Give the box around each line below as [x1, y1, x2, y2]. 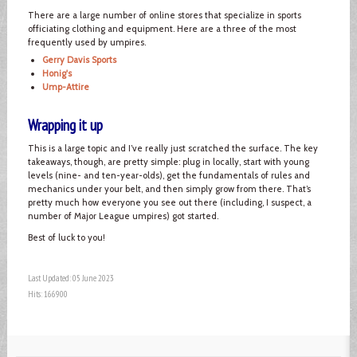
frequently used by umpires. [27, 36, 146, 48]
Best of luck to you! [27, 231, 105, 243]
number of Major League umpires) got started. [27, 210, 221, 222]
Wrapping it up [27, 115, 103, 135]
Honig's [41, 67, 72, 79]
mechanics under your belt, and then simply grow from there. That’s [27, 182, 311, 194]
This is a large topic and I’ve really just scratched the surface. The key [27, 142, 318, 154]
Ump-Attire [41, 80, 89, 92]
